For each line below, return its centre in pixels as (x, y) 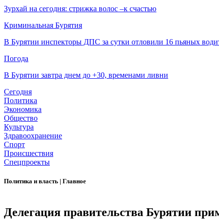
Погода (16, 59)
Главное (74, 181)
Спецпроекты (27, 162)
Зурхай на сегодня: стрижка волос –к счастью (80, 9)
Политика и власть (32, 181)
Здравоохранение (33, 136)
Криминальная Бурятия (43, 25)
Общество (21, 118)
